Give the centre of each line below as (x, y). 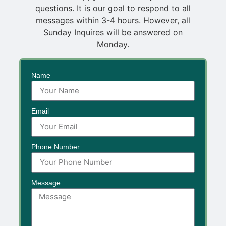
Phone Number (55, 147)
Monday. (113, 45)
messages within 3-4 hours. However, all (113, 20)
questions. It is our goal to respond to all (113, 8)
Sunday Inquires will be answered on (113, 33)
